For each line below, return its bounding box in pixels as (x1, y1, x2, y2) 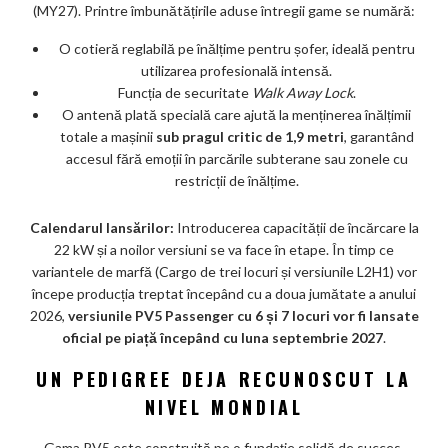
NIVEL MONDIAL (144, 394, 304, 421)
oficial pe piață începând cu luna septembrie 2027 (62, 329, 383, 347)
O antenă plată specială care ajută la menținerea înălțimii (62, 106, 411, 124)
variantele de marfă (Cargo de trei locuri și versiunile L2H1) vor (31, 263, 417, 281)
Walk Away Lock (251, 84, 353, 102)
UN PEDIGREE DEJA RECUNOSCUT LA (36, 366, 412, 393)
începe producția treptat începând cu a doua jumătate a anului (32, 285, 416, 303)
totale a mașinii (59, 128, 156, 146)
